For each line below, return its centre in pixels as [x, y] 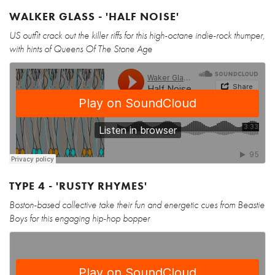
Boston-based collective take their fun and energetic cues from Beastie [137, 205]
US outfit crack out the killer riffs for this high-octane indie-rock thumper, [137, 36]
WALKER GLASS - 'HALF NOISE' [94, 17]
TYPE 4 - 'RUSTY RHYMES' [78, 186]
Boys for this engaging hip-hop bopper [79, 219]
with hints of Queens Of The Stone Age [81, 49]
